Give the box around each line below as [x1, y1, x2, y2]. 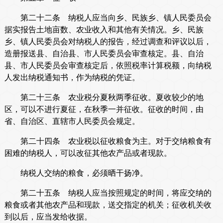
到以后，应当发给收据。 [4, 213, 92, 222]
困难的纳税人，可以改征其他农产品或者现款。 [4, 149, 172, 158]
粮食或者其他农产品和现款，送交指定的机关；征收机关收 [4, 201, 212, 210]
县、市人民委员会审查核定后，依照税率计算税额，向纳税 [4, 61, 212, 70]
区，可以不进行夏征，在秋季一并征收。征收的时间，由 [4, 105, 204, 114]
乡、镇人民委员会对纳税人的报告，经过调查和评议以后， [4, 37, 212, 46]
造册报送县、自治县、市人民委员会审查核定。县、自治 [4, 49, 204, 58]
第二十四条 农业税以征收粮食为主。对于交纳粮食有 [4, 137, 212, 146]
